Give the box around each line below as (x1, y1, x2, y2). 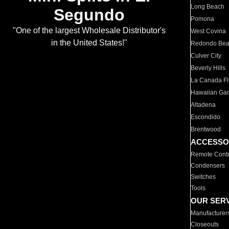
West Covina (191, 28, 226, 35)
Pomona (191, 15, 215, 22)
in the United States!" (51, 38, 127, 48)
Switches (191, 173, 216, 180)
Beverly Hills (191, 64, 226, 72)
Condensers (191, 162, 225, 169)
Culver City (191, 52, 222, 59)
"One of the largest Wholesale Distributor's (12, 26, 166, 35)
